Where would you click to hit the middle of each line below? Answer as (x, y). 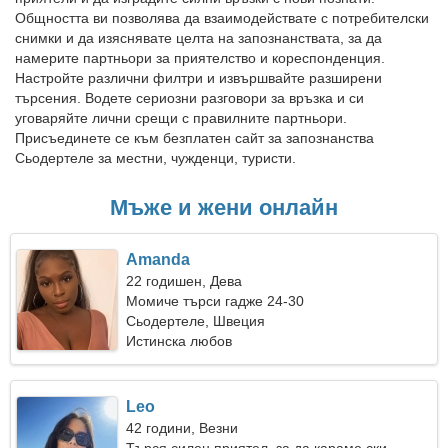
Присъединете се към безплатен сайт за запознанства (194, 138)
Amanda (158, 259)
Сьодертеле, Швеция (196, 321)
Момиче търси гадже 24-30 (215, 301)
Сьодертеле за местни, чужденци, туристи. (155, 158)
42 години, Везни (182, 428)
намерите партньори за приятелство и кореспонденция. (200, 58)
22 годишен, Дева (184, 281)
